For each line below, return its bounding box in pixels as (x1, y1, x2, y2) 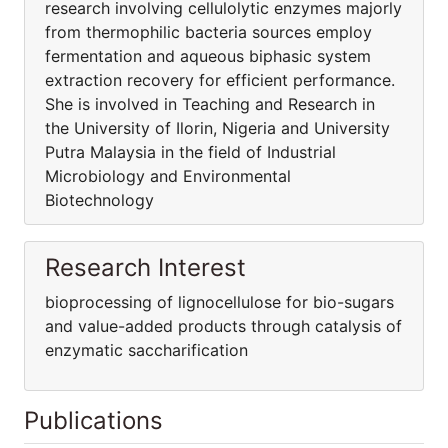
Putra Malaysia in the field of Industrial (45, 142, 336, 162)
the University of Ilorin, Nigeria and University (45, 118, 390, 138)
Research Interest (45, 253, 246, 282)
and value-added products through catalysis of (45, 316, 402, 336)
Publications (24, 406, 163, 435)
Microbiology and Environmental (45, 166, 291, 186)
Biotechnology (45, 190, 154, 210)
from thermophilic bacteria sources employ (45, 22, 372, 42)
